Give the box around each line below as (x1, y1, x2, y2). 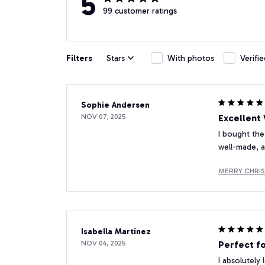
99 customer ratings (103, 5, 177, 16)
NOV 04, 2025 (81, 239, 126, 248)
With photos (167, 53, 214, 63)
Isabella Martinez (81, 227, 151, 237)
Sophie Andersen (81, 100, 150, 111)
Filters (66, 53, 92, 63)
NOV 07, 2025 (81, 112, 126, 121)
